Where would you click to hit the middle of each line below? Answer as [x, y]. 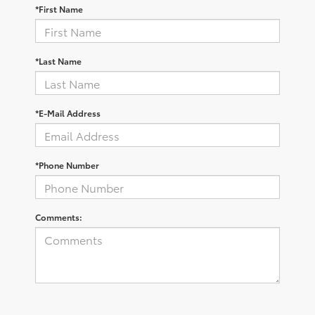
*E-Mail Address [68, 113]
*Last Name [58, 61]
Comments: [59, 217]
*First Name [59, 9]
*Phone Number [67, 165]
